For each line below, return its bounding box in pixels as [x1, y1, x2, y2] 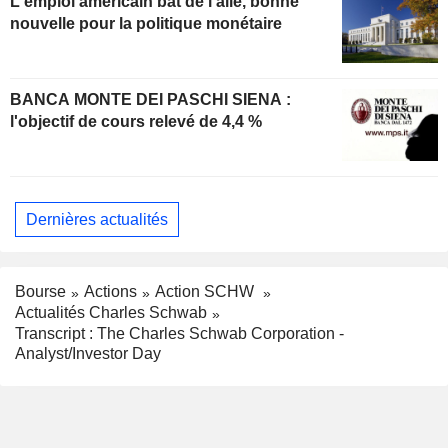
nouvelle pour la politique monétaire [10, 15, 282, 33]
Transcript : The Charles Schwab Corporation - [15, 324, 344, 342]
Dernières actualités [26, 210, 168, 228]
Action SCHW [155, 283, 258, 301]
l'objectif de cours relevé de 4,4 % [10, 113, 262, 131]
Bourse [15, 283, 66, 301]
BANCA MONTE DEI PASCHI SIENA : [10, 91, 291, 109]
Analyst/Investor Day [15, 344, 161, 362]
